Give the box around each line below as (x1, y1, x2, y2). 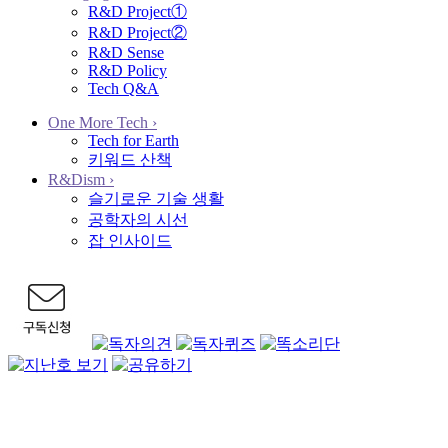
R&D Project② (88, 24, 187, 41)
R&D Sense (88, 44, 164, 61)
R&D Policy (88, 62, 167, 79)
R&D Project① (88, 3, 187, 20)
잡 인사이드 (88, 232, 172, 249)
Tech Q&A (88, 80, 159, 97)
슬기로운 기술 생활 (88, 190, 224, 207)
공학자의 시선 (88, 211, 188, 228)
